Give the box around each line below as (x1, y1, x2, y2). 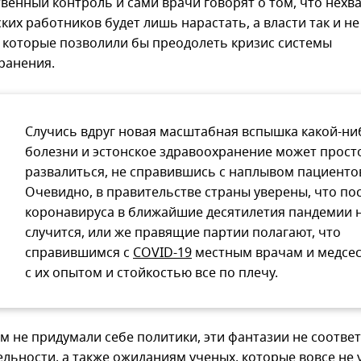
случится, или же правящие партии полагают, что (25, 223, 341, 243)
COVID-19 (133, 243, 192, 263)
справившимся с (25, 243, 133, 263)
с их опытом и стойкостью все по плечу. (25, 263, 278, 284)
